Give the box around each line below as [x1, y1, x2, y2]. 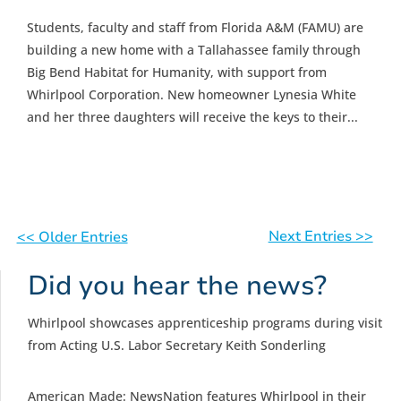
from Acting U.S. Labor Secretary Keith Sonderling [28, 336, 326, 354]
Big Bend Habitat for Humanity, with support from [27, 63, 327, 81]
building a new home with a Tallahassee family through [27, 40, 361, 58]
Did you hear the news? [28, 267, 327, 304]
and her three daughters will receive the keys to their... [27, 107, 358, 125]
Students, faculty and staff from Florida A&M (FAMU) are [27, 18, 363, 36]
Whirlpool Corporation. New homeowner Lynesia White [27, 85, 356, 103]
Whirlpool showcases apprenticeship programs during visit [28, 313, 382, 331]
